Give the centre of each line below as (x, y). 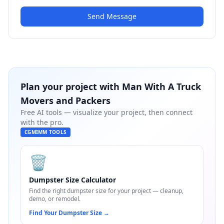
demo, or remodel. (55, 199)
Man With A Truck (161, 86)
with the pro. (42, 122)
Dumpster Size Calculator (72, 180)
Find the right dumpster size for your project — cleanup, (106, 191)
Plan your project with (71, 86)
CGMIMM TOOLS (45, 132)
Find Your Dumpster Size (65, 213)
